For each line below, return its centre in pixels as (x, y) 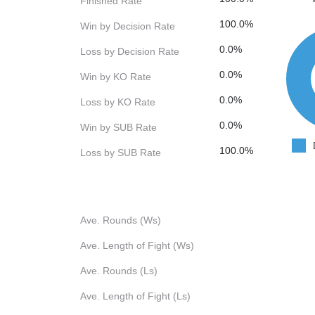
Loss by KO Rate (118, 102)
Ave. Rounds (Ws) (121, 220)
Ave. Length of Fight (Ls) (135, 296)
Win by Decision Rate (128, 26)
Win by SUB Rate (118, 128)
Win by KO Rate (116, 77)
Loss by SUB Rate (121, 153)
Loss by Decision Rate (130, 52)
